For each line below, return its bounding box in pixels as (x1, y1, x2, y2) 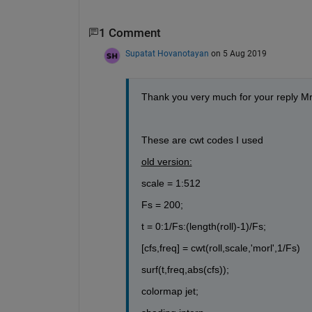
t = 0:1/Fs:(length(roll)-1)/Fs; (141, 220, 266, 232)
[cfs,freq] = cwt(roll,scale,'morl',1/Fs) (141, 242, 300, 253)
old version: (141, 155, 192, 167)
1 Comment (98, 26, 161, 40)
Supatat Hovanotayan (125, 48, 209, 58)
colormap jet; (141, 285, 198, 297)
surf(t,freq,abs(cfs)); (141, 263, 229, 275)
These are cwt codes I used (141, 134, 263, 146)
